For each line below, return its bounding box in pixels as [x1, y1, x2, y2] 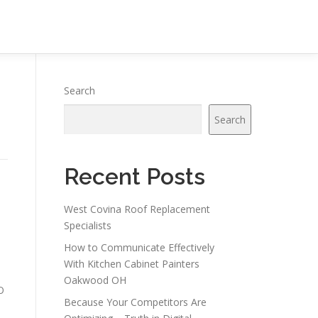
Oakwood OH [64, 273, 126, 287]
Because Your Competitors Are [64, 295, 207, 309]
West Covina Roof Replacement [64, 202, 210, 216]
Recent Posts [64, 163, 205, 190]
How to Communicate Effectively [64, 241, 214, 254]
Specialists [64, 219, 111, 232]
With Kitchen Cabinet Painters [64, 257, 199, 270]
